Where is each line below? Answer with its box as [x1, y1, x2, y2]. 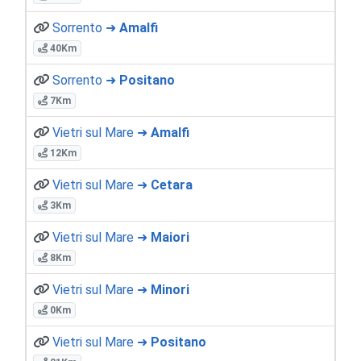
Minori [151, 281, 189, 297]
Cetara [151, 176, 193, 193]
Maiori [151, 229, 189, 245]
